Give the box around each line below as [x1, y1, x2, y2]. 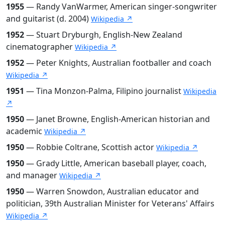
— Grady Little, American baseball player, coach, [24, 157, 206, 169]
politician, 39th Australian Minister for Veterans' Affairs [6, 197, 214, 209]
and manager [6, 169, 59, 181]
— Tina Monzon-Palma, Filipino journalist [24, 85, 183, 96]
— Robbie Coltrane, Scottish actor [24, 141, 156, 153]
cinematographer [6, 41, 75, 52]
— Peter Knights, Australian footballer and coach [24, 57, 211, 68]
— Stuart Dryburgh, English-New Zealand [24, 29, 182, 40]
